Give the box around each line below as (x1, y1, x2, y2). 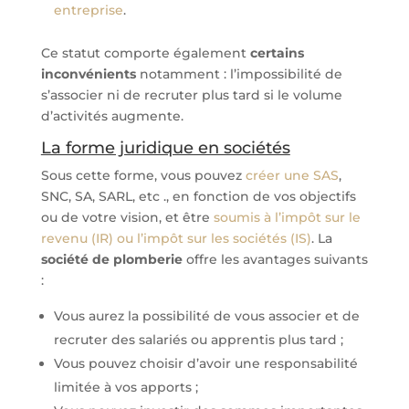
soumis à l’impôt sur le (213, 209, 361, 225)
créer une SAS (245, 167, 339, 184)
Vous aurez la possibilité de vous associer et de (53, 308, 360, 324)
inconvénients (40, 66, 136, 82)
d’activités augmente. (40, 108, 184, 124)
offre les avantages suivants (182, 251, 368, 267)
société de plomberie (40, 251, 183, 267)
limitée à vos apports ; (53, 379, 198, 395)
